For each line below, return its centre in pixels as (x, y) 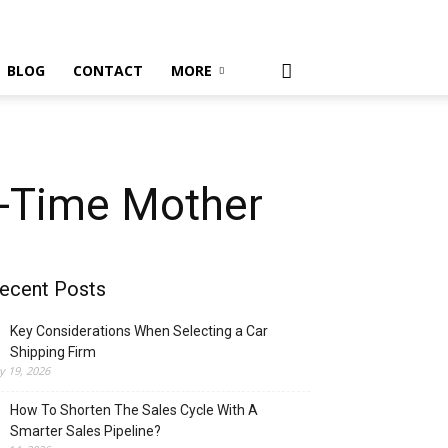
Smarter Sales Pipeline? (85, 431)
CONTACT (108, 70)
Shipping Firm (53, 352)
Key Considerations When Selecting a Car (139, 331)
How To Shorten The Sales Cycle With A (134, 410)
